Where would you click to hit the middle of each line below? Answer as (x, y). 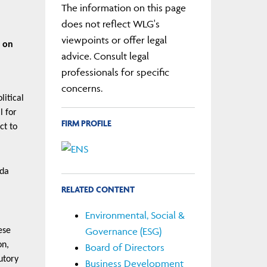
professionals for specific (115, 72)
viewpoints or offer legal (114, 40)
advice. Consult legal (105, 56)
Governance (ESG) (123, 231)
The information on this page (123, 7)
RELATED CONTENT (98, 190)
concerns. (82, 88)
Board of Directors (125, 247)
